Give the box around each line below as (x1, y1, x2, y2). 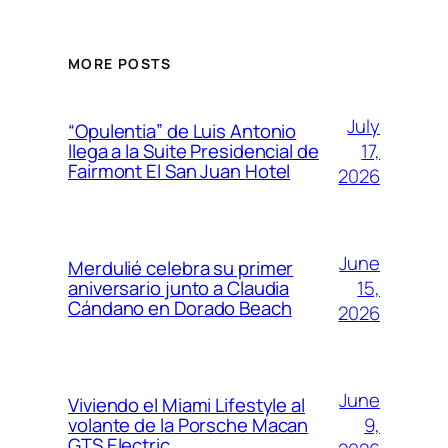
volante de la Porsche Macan (68, 412, 309, 439)
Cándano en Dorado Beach (68, 295, 292, 322)
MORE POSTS (68, 54, 171, 74)
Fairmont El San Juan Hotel (68, 158, 291, 185)
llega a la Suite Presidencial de (68, 138, 319, 165)
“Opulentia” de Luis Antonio (68, 118, 297, 145)
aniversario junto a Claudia (68, 275, 290, 302)
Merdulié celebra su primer (68, 255, 294, 282)
